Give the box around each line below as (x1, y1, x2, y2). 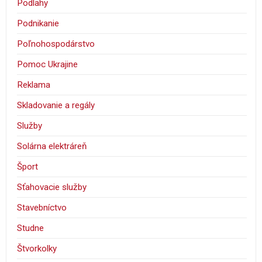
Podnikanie (17, 18, 60, 29)
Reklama (17, 80, 51, 91)
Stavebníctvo (17, 202, 67, 213)
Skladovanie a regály (17, 100, 95, 111)
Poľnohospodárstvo (17, 39, 95, 50)
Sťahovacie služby (17, 182, 87, 193)
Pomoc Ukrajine (17, 59, 78, 70)
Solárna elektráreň (17, 141, 87, 152)
